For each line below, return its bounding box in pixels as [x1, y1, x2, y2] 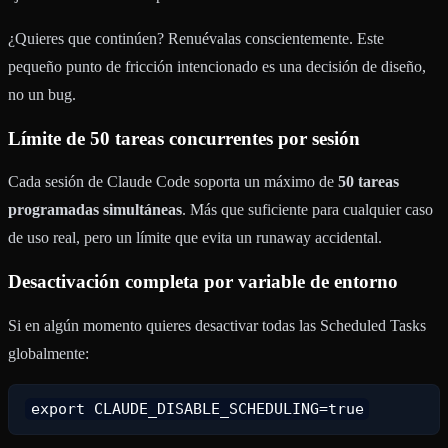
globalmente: [8, 344, 89, 362]
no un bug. [8, 86, 76, 103]
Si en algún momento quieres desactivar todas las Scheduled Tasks [8, 316, 426, 334]
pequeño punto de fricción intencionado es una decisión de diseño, [8, 58, 426, 75]
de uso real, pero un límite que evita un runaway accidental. [8, 229, 382, 247]
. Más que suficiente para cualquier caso [182, 201, 433, 219]
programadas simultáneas [8, 201, 182, 219]
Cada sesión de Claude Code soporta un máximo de [8, 173, 338, 191]
